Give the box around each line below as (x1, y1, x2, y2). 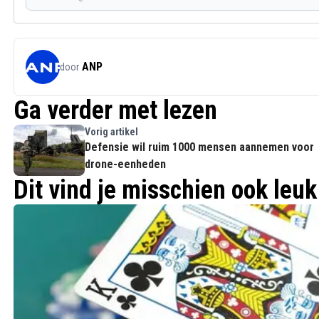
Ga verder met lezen (14, 95, 217, 126)
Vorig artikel (85, 126, 138, 138)
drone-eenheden (85, 157, 166, 172)
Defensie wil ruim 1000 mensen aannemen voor (85, 140, 314, 155)
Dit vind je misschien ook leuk (14, 175, 317, 206)
